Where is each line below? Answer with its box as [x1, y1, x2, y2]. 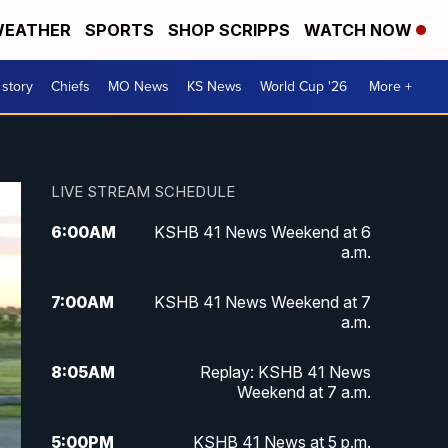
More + [369, 76, 412, 97]
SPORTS [85, 20, 154, 40]
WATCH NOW [304, 20, 416, 40]
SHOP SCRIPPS [168, 20, 290, 40]
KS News [187, 76, 242, 97]
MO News [108, 76, 169, 97]
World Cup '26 [260, 76, 347, 97]
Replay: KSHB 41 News [199, 362, 371, 383]
